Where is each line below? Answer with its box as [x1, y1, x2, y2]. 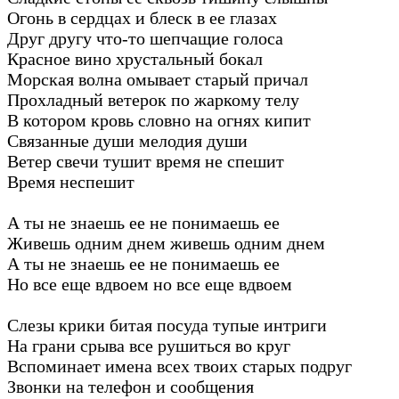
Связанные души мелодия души [7, 130, 248, 151]
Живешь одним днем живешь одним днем [7, 232, 325, 253]
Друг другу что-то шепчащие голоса [7, 28, 283, 48]
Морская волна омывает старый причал [7, 69, 308, 89]
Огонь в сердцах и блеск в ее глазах [7, 7, 277, 28]
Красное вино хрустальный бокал [7, 48, 263, 69]
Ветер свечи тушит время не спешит [7, 151, 284, 171]
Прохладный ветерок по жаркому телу [7, 89, 299, 110]
